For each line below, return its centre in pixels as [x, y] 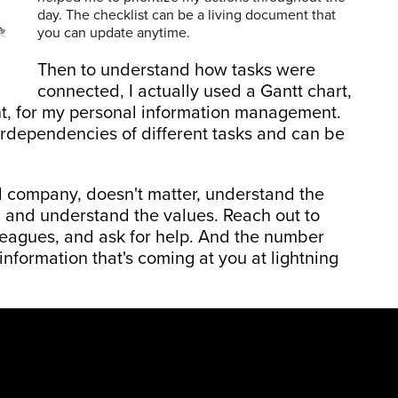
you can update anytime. [114, 32]
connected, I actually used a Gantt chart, [195, 91]
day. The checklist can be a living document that [187, 15]
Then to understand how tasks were [176, 70]
